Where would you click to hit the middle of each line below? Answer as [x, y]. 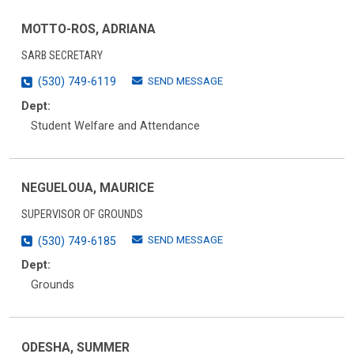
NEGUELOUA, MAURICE [88, 188]
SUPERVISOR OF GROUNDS [82, 215]
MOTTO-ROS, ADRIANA [88, 28]
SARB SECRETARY [62, 55]
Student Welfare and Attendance [115, 126]
